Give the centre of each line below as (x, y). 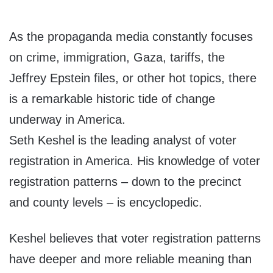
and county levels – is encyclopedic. (106, 203)
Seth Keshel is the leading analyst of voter (123, 140)
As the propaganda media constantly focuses (131, 37)
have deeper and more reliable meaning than (130, 259)
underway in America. (67, 120)
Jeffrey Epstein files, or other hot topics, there (133, 78)
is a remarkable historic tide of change (112, 99)
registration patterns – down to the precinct (125, 182)
